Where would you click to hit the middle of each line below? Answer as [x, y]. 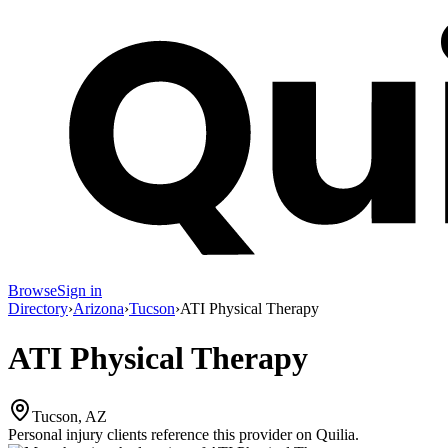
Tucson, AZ [69, 417]
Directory [38, 309]
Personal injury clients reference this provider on [160, 435]
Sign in [79, 291]
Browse [32, 291]
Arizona [98, 309]
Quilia [335, 435]
